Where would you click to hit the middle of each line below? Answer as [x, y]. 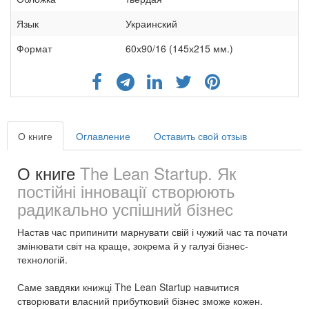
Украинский [151, 23]
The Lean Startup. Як [158, 172]
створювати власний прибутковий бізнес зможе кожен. [140, 300]
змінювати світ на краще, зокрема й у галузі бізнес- [133, 245]
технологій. [42, 259]
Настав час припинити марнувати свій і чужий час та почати [152, 231]
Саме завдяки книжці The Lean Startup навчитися [128, 287]
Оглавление [103, 136]
